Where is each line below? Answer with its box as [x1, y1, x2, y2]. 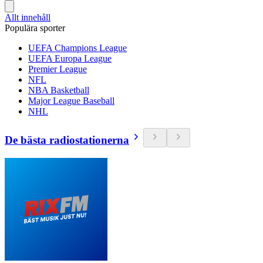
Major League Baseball [28, 96, 114, 106]
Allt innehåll [5, 12, 50, 22]
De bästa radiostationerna [5, 133, 129, 146]
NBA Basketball [28, 85, 89, 95]
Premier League [28, 64, 87, 74]
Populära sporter [5, 23, 65, 33]
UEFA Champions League [28, 43, 127, 53]
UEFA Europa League [28, 53, 112, 63]
